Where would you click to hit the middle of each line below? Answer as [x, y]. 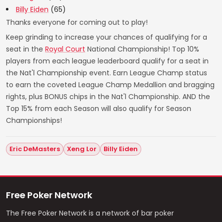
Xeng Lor [82, 149]
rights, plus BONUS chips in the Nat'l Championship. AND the [108, 97]
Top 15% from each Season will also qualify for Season [99, 109]
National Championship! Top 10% [142, 49]
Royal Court [65, 49]
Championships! [34, 120]
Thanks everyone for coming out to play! [77, 22]
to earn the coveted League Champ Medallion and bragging [110, 85]
